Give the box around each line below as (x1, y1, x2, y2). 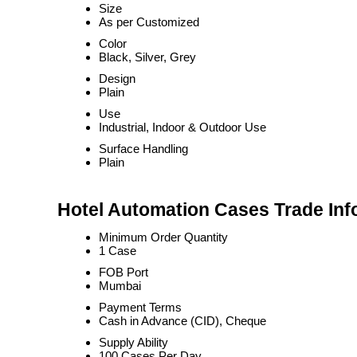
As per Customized (99, 15, 199, 29)
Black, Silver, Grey (99, 50, 196, 64)
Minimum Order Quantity (99, 230, 228, 244)
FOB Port (99, 265, 148, 279)
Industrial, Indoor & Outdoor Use (99, 120, 266, 134)
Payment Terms (99, 300, 182, 314)
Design (99, 72, 135, 85)
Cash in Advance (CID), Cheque (99, 314, 266, 328)
